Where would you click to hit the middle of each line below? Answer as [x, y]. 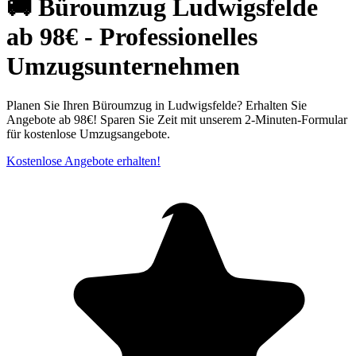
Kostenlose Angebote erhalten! [83, 161]
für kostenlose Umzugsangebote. [88, 133]
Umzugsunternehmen [123, 66]
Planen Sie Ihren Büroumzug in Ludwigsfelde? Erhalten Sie [157, 105]
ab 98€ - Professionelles [132, 37]
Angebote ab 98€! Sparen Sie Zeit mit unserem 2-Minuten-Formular [177, 119]
